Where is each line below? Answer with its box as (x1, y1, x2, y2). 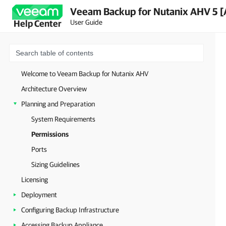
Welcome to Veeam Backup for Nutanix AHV (21, 70, 148, 78)
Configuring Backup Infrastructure (21, 206, 119, 214)
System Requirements (31, 115, 95, 123)
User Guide (70, 18, 102, 26)
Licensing (21, 176, 48, 184)
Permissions (31, 130, 69, 138)
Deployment (21, 191, 57, 199)
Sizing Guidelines (31, 160, 80, 168)
